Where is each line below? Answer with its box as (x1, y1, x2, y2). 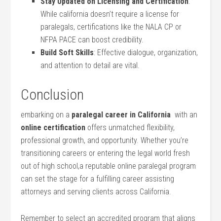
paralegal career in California (72, 110, 171, 119)
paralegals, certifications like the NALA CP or (40, 22, 182, 32)
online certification (21, 123, 86, 132)
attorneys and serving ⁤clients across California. (21, 187, 172, 196)
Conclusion (21, 86, 84, 103)
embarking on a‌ (21, 110, 72, 119)
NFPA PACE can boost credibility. (40, 35, 144, 44)
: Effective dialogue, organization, (94, 48, 198, 57)
